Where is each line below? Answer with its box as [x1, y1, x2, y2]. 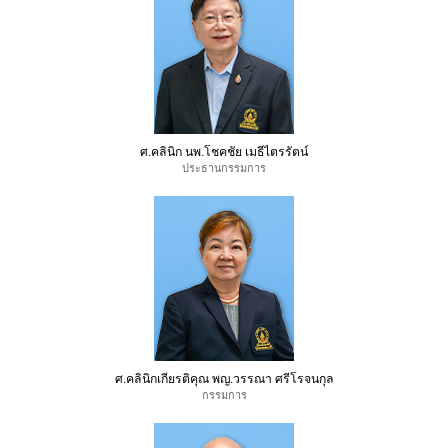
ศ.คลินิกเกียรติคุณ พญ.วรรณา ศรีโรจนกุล [114, 372, 334, 387]
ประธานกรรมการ [182, 162, 266, 175]
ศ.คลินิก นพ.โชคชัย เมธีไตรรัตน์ [140, 145, 308, 160]
